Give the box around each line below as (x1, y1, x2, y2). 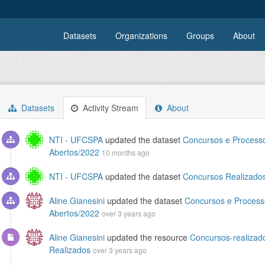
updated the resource (105, 231, 190, 243)
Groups (186, 30, 214, 41)
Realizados (49, 244, 91, 256)
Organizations (115, 30, 167, 41)
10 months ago (102, 147, 150, 157)
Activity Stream (80, 102, 138, 114)
